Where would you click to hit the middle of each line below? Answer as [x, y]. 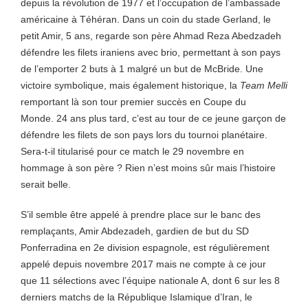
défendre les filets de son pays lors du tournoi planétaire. [144, 135]
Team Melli [264, 85]
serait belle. [46, 184]
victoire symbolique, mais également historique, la [130, 85]
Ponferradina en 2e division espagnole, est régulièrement [145, 247]
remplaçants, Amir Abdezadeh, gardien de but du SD [135, 231]
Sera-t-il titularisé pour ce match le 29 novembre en [132, 151]
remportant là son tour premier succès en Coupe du [133, 102]
